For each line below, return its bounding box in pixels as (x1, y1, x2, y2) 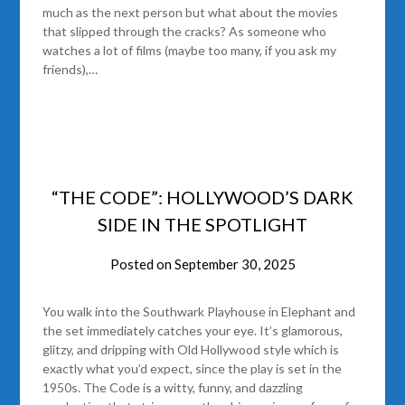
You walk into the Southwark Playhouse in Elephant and (42, 304, 356, 320)
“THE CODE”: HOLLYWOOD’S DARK (52, 186, 353, 209)
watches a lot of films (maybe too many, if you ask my (42, 42, 337, 59)
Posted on (109, 256, 174, 273)
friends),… (42, 61, 99, 78)
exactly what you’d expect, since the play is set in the (42, 361, 343, 377)
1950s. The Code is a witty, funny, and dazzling (42, 380, 304, 396)
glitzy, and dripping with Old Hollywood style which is (42, 342, 340, 358)
